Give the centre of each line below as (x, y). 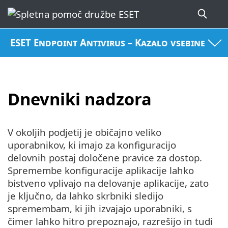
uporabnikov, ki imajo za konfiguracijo (92, 145)
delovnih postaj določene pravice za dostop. (105, 158)
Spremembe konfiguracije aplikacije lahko (101, 170)
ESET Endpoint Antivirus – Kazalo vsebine (108, 43)
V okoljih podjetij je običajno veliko (84, 132)
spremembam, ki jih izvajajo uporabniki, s (100, 209)
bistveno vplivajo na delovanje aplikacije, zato (108, 183)
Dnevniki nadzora (80, 99)
